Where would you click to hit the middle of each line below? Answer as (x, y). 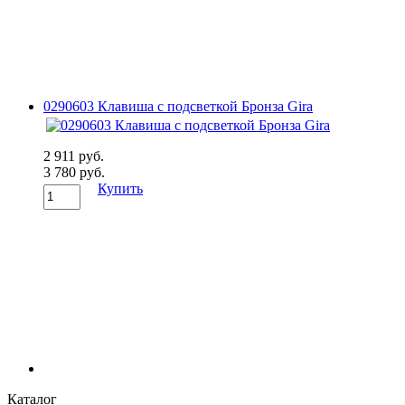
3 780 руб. (74, 172)
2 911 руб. (74, 155)
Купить (120, 188)
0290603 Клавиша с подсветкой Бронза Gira (178, 106)
